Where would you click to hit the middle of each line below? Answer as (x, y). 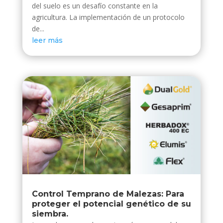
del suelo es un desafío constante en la (95, 6)
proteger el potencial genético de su (111, 204)
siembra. (50, 214)
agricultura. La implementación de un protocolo (108, 17)
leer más (47, 41)
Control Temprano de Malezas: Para (108, 194)
